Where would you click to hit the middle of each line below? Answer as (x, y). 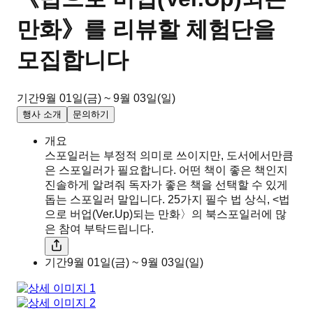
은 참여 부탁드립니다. (99, 228)
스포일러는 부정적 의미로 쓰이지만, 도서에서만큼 (169, 155)
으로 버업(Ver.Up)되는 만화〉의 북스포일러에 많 (166, 214)
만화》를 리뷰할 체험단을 (146, 30)
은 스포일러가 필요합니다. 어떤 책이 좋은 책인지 (166, 170)
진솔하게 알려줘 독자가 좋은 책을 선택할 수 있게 (166, 184)
